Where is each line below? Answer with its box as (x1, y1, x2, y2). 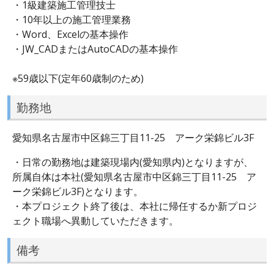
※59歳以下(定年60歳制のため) (12, 71, 144, 85)
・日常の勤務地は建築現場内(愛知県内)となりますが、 (12, 155, 253, 169)
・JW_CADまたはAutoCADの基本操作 (12, 42, 178, 56)
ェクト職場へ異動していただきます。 (12, 214, 179, 228)
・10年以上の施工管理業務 (12, 12, 131, 26)
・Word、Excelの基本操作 (12, 27, 128, 41)
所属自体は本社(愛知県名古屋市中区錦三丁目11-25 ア (12, 170, 256, 184)
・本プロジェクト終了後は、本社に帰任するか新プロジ (12, 199, 257, 213)
